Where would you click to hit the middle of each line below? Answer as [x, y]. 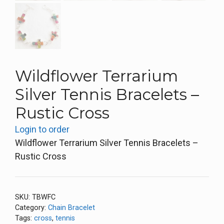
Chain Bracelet [71, 208]
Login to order [42, 129]
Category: [31, 208]
